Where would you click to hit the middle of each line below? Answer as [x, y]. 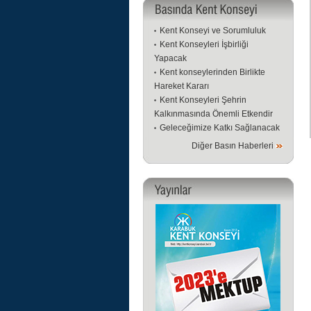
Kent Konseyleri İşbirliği [204, 44]
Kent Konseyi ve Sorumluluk [212, 31]
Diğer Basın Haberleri [232, 146]
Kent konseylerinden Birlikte [212, 72]
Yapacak [170, 58]
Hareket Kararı [181, 86]
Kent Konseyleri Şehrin [203, 100]
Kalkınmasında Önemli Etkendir [213, 114]
